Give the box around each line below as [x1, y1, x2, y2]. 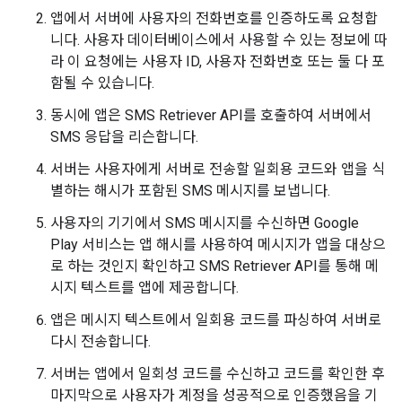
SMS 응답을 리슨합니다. [50, 127, 198, 145]
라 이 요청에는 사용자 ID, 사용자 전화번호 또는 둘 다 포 [50, 52, 385, 70]
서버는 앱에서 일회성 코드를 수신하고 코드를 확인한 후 [50, 364, 385, 382]
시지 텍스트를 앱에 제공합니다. [50, 278, 239, 296]
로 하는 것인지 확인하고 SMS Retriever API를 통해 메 [50, 257, 379, 275]
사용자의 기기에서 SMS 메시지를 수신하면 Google [50, 214, 359, 232]
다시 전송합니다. [50, 332, 151, 350]
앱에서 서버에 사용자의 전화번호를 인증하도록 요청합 [50, 9, 378, 27]
